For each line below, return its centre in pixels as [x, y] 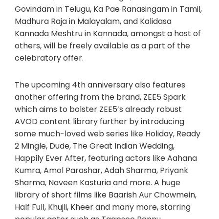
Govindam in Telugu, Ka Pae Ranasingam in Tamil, [108, 9]
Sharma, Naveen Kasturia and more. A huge [98, 182]
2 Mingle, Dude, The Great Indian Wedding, [95, 146]
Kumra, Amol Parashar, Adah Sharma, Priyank [101, 170]
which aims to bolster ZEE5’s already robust [98, 109]
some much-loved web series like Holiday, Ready [108, 133]
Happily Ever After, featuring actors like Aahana [106, 158]
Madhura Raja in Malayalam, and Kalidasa [93, 21]
